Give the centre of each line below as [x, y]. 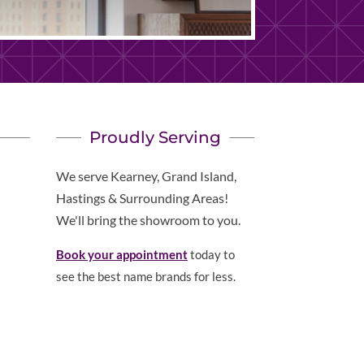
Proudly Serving [156, 138]
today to [211, 255]
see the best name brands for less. [145, 277]
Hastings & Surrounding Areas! [142, 198]
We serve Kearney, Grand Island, [146, 176]
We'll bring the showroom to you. [148, 220]
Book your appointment [121, 255]
